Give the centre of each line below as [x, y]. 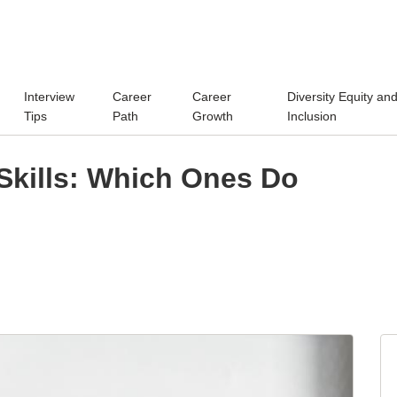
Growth [213, 116]
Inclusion [311, 116]
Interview [50, 96]
